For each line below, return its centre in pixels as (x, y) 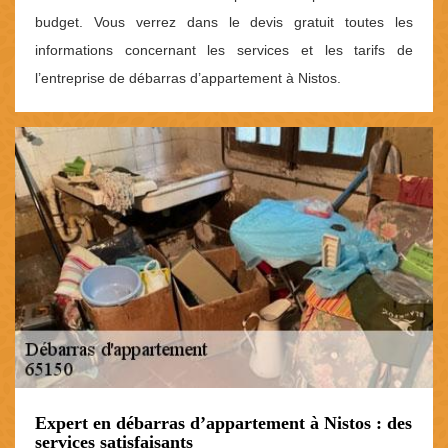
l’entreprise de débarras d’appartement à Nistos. (188, 78)
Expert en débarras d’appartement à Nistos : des (223, 423)
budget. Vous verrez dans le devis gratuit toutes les (224, 22)
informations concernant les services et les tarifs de (224, 50)
